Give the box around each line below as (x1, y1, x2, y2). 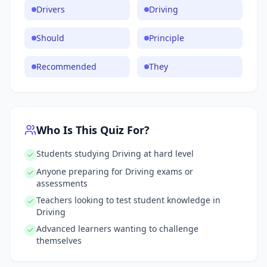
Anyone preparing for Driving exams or (36, 166, 193, 177)
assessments (36, 178, 88, 189)
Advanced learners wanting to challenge (36, 223, 198, 234)
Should (36, 32, 64, 44)
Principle (149, 32, 184, 44)
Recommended (36, 61, 97, 72)
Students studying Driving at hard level (36, 148, 194, 159)
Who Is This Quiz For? (36, 123, 150, 137)
